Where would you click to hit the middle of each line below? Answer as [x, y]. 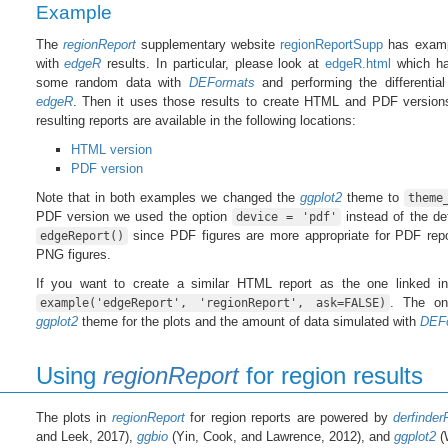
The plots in [73, 417]
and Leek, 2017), [86, 436]
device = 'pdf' [286, 216]
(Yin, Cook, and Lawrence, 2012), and [280, 436]
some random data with [112, 82]
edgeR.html [358, 63]
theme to [373, 197]
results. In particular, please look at [213, 63]
